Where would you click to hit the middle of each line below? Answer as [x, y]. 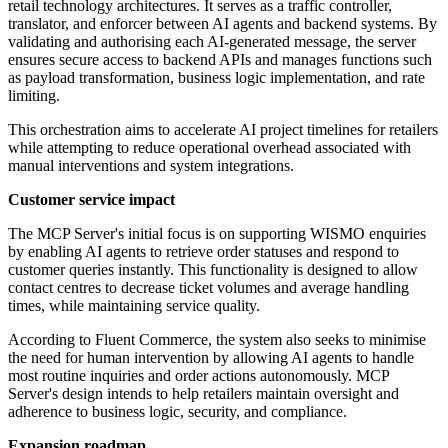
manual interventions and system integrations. [151, 166]
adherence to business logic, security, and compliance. [177, 412]
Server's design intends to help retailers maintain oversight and [203, 394]
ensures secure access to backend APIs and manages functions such [220, 60]
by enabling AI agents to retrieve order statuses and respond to [203, 252]
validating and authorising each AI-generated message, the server [212, 42]
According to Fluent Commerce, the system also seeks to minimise [217, 340]
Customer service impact [91, 200]
